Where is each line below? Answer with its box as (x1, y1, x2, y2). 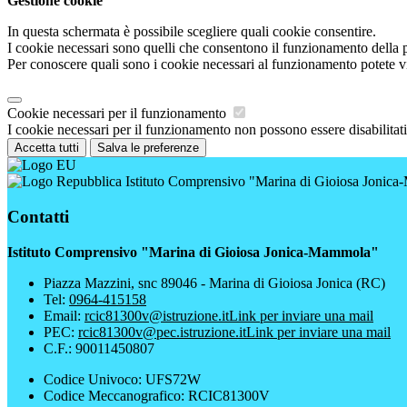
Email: (44, 307, 84, 323)
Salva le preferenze (97, 141, 199, 155)
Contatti (7, 206, 69, 226)
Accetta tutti (15, 141, 79, 155)
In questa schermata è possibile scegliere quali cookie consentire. (7, 24, 376, 40)
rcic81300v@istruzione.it (84, 307, 229, 323)
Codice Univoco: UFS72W (44, 371, 201, 387)
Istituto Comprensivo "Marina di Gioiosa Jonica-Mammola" (7, 243, 379, 260)
